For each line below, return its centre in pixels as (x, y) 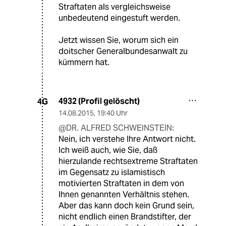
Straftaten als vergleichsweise (115, 7)
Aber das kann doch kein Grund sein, (126, 206)
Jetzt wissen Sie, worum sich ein (119, 40)
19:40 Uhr (112, 113)
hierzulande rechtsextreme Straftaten (128, 161)
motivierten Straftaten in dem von (121, 184)
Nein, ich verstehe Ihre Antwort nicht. (127, 139)
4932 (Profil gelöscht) (99, 101)
